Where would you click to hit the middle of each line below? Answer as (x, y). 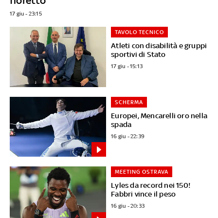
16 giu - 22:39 (128, 136)
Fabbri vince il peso (144, 194)
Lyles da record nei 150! (151, 185)
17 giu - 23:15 (26, 13)
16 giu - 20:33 (128, 206)
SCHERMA (129, 102)
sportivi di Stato (138, 54)
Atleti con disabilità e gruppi (159, 45)
